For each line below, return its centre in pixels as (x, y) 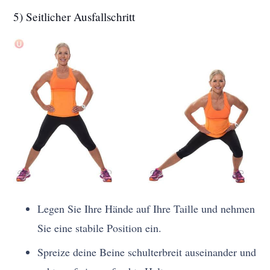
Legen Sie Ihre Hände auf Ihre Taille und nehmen (146, 208)
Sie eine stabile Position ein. (100, 228)
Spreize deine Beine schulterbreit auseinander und (147, 252)
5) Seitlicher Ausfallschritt (74, 16)
